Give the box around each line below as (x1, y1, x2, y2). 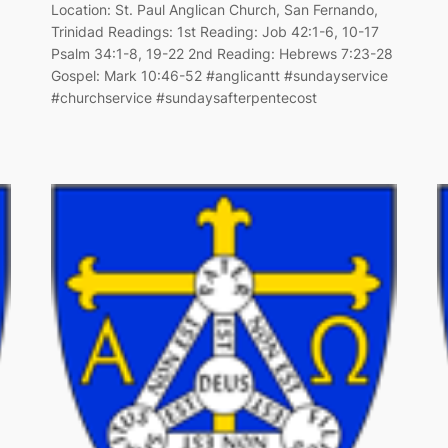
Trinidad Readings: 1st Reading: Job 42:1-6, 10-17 (50, 23, 379, 41)
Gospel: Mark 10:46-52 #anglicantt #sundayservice (50, 67, 388, 85)
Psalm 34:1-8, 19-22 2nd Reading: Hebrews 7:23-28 (50, 45, 393, 63)
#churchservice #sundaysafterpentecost (50, 89, 317, 107)
